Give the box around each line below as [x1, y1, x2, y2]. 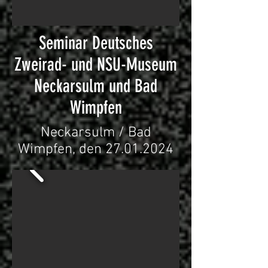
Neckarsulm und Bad [34, 75, 157, 97]
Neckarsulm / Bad [40, 124, 151, 141]
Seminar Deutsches [38, 32, 153, 54]
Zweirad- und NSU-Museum [14, 54, 177, 75]
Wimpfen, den [18, 141, 105, 158]
